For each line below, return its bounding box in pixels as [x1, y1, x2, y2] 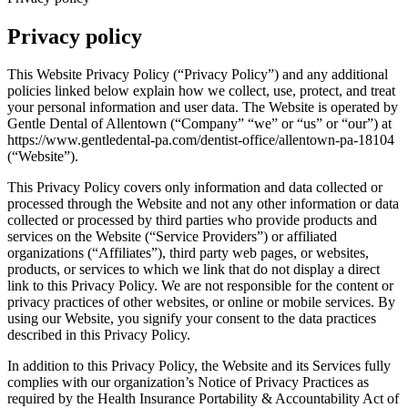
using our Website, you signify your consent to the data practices [7, 311, 376, 327]
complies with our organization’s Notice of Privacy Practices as [7, 374, 369, 391]
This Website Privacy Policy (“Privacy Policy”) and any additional [7, 66, 388, 83]
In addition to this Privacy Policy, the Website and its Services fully [7, 358, 391, 374]
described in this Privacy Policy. [7, 327, 190, 343]
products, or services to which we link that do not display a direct [7, 261, 380, 278]
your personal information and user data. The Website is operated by [7, 99, 398, 116]
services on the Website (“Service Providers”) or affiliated [7, 229, 337, 245]
